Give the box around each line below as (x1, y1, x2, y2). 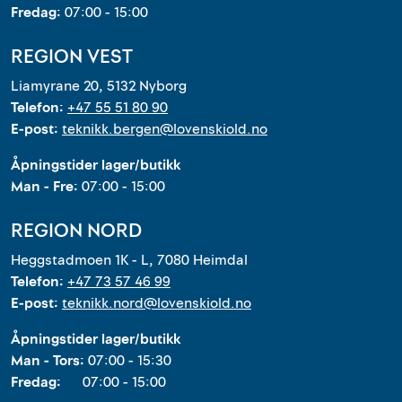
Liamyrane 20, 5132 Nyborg (11, 76, 187, 96)
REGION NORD (11, 217, 142, 244)
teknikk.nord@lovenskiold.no (62, 293, 251, 313)
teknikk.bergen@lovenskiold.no (62, 119, 267, 139)
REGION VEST (11, 43, 133, 70)
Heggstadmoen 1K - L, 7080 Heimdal (11, 250, 248, 270)
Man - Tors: (11, 351, 88, 371)
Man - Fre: (11, 177, 82, 197)
